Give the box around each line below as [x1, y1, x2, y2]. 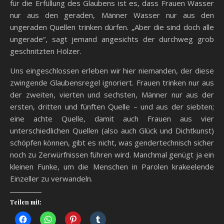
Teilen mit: [10, 197, 41, 206]
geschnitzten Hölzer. [10, 45, 81, 56]
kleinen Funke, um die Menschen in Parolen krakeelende [10, 161, 214, 171]
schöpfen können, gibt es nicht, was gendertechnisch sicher [10, 137, 214, 147]
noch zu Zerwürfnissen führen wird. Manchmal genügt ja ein [10, 149, 214, 159]
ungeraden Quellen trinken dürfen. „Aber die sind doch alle [10, 21, 214, 32]
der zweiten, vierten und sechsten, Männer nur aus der [10, 89, 214, 99]
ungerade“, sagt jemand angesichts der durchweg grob [10, 33, 214, 44]
